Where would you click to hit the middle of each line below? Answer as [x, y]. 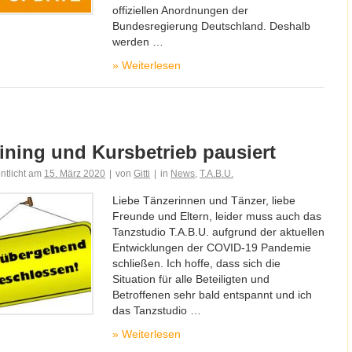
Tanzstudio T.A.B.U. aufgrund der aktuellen [218, 232]
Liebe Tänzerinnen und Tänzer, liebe [204, 200]
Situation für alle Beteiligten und [191, 279]
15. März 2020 [75, 174]
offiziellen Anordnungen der [180, 10]
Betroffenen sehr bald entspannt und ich [212, 295]
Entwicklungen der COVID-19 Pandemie [212, 247]
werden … [138, 42]
